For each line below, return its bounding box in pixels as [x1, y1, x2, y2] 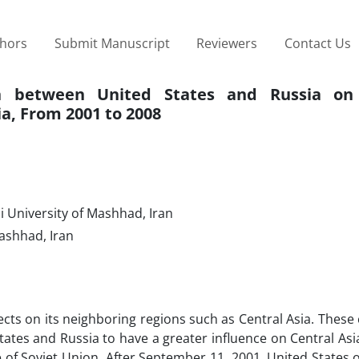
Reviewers [196, 34, 258, 52]
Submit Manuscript [54, 34, 170, 52]
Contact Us [284, 34, 351, 52]
